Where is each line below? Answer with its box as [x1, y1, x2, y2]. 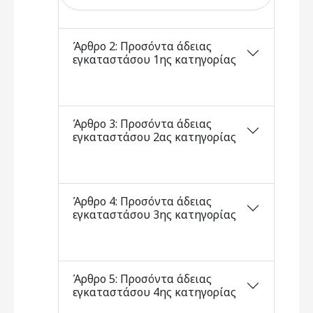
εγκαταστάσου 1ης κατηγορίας [73, 52, 236, 67]
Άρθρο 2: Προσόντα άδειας [73, 38, 212, 54]
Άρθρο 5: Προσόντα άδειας [73, 271, 212, 286]
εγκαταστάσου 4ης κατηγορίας [73, 284, 236, 300]
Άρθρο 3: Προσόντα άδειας [73, 116, 212, 131]
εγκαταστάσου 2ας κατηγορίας [73, 129, 236, 145]
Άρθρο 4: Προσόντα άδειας [73, 194, 212, 209]
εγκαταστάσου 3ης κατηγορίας [73, 207, 236, 222]
